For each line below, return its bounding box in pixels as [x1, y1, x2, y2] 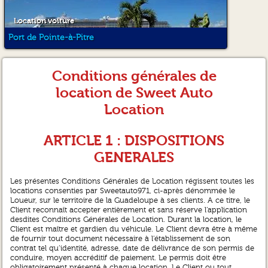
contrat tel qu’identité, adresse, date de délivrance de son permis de [10, 244, 255, 253]
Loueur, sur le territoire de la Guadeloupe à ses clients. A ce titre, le [10, 196, 251, 205]
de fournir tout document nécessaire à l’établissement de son [10, 234, 231, 243]
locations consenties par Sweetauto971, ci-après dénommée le [10, 187, 236, 196]
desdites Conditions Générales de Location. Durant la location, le [10, 215, 242, 224]
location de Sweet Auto [55, 84, 213, 101]
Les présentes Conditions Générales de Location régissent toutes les [10, 177, 255, 186]
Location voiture [13, 16, 74, 25]
